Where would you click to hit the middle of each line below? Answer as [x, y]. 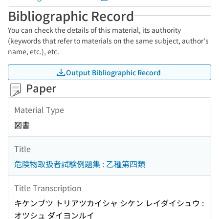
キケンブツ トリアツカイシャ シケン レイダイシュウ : [109, 203]
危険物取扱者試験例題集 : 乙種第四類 [80, 164]
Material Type [39, 109]
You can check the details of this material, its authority [94, 30]
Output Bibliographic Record [113, 72]
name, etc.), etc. [33, 51]
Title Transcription [48, 187]
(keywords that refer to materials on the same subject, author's [108, 41]
